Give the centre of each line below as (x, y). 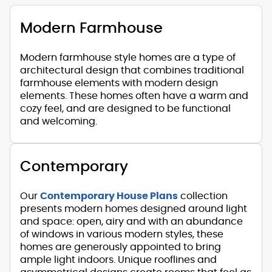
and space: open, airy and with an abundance (131, 221)
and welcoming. (59, 121)
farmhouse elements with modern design (119, 83)
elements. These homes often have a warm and (134, 96)
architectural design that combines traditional (132, 70)
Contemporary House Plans (109, 196)
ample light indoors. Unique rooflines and (118, 260)
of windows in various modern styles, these (122, 234)
